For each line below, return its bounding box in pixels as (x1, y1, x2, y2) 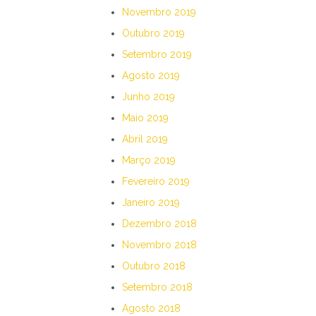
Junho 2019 (122, 91, 175, 102)
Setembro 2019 (122, 49, 192, 60)
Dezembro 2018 (122, 218, 197, 229)
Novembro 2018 (122, 239, 197, 250)
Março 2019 (122, 154, 176, 166)
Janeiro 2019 (122, 197, 180, 208)
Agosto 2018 (122, 303, 181, 314)
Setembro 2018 (122, 281, 193, 293)
